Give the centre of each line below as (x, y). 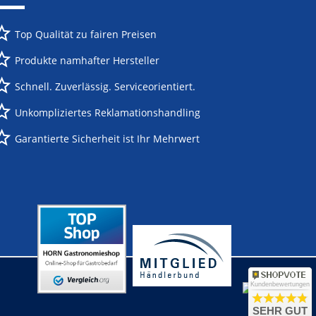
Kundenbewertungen (280, 284)
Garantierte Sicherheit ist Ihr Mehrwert (108, 139)
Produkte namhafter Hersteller (87, 60)
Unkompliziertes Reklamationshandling (108, 113)
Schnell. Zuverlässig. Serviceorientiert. (105, 86)
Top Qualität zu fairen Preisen (86, 34)
